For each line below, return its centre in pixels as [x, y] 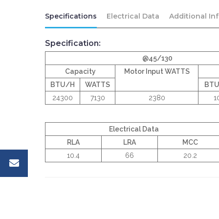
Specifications [71, 16]
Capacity [80, 72]
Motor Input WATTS [157, 72]
